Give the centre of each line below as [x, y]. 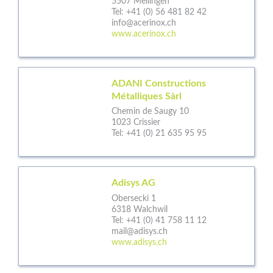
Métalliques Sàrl [147, 96]
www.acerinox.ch [144, 34]
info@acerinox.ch [144, 23]
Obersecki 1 [134, 198]
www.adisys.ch [139, 242]
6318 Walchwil [140, 209]
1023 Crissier [136, 123]
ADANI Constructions [159, 83]
